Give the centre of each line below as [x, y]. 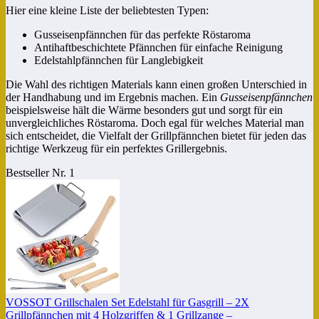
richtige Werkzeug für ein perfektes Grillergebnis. [116, 149]
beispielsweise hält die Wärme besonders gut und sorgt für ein [144, 110]
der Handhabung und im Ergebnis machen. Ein [113, 98]
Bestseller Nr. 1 [40, 173]
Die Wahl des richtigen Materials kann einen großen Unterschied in [156, 85]
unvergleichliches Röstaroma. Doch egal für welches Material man [155, 123]
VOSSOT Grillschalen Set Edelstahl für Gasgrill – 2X [127, 303]
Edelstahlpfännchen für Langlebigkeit [119, 61]
